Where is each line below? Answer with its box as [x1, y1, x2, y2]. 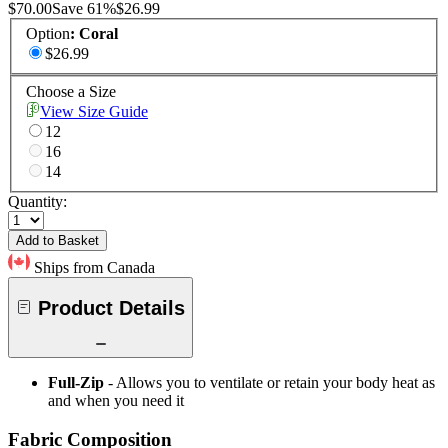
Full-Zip [48, 374, 104, 392]
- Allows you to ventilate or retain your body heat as [108, 374, 435, 392]
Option [26, 25, 70, 43]
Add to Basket [16, 233, 99, 249]
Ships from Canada [34, 259, 155, 277]
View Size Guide [40, 103, 148, 121]
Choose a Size [26, 83, 116, 101]
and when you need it [48, 392, 184, 410]
